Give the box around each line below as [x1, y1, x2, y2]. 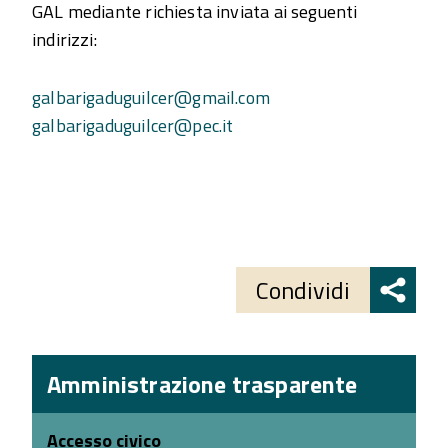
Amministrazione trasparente [47, 366, 358, 402]
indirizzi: [32, 26, 97, 53]
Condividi [256, 272, 350, 308]
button [31, 243, 119, 289]
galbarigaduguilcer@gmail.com [32, 84, 271, 111]
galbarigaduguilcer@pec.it [32, 112, 234, 139]
